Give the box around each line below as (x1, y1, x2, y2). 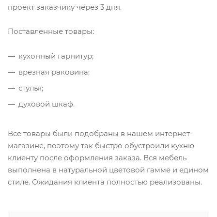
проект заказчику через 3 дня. (8, 2, 122, 12)
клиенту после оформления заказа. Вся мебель (8, 153, 186, 162)
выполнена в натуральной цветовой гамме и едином (8, 165, 209, 174)
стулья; (18, 83, 43, 93)
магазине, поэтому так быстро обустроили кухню (8, 140, 194, 150)
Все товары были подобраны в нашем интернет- (8, 128, 193, 138)
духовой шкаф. (18, 99, 75, 108)
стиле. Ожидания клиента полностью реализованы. (8, 177, 202, 186)
